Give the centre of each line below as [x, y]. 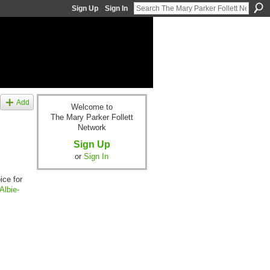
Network [92, 128]
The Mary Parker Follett [92, 118]
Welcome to [92, 107]
